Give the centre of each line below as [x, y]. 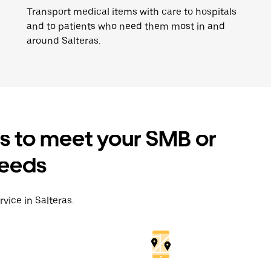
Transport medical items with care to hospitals [132, 12]
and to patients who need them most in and [126, 26]
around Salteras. [64, 41]
